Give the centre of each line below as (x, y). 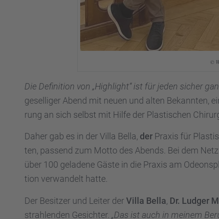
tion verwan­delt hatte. (66, 179)
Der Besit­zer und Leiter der (75, 200)
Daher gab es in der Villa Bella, (82, 136)
